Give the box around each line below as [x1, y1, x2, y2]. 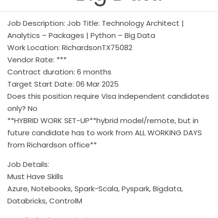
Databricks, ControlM [7, 195, 82, 206]
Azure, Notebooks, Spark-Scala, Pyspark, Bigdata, [7, 183, 183, 194]
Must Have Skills [7, 171, 63, 182]
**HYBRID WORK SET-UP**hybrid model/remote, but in [7, 115, 199, 126]
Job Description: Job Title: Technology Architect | [7, 18, 184, 28]
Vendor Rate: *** [7, 54, 67, 65]
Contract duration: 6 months [7, 66, 111, 77]
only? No [7, 103, 37, 113]
